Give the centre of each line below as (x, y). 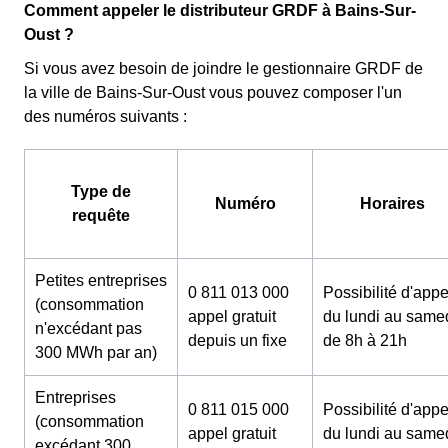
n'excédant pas (88, 329)
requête (101, 216)
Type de (101, 192)
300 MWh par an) (96, 353)
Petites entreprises (101, 281)
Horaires (392, 204)
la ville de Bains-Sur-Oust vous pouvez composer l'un (213, 93)
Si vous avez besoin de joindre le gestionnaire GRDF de (223, 69)
